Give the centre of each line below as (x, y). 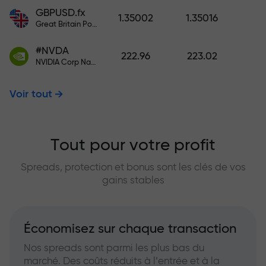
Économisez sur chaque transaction (130, 228)
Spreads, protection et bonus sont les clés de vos (133, 167)
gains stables (133, 180)
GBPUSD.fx (61, 12)
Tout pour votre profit (133, 145)
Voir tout (31, 94)
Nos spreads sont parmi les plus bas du (114, 248)
